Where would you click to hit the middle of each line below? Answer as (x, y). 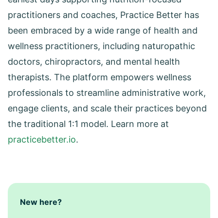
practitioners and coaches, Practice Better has (103, 15)
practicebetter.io (42, 139)
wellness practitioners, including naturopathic (101, 46)
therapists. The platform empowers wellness (100, 77)
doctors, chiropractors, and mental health (94, 61)
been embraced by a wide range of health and (103, 30)
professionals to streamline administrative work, (107, 92)
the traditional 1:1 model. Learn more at (88, 124)
